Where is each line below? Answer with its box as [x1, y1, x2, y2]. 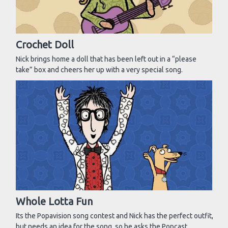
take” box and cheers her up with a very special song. [16, 65, 183, 74]
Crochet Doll [16, 38, 74, 50]
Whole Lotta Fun [16, 195, 93, 207]
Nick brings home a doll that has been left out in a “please [16, 54, 196, 63]
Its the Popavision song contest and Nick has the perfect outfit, [16, 211, 213, 220]
